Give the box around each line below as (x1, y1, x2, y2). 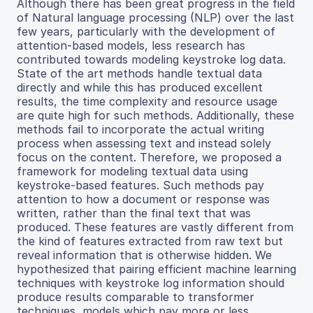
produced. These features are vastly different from (17, 219, 293, 234)
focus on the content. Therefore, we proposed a (17, 150, 282, 164)
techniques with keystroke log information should (17, 275, 284, 290)
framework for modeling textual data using (17, 163, 248, 178)
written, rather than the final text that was (17, 205, 251, 220)
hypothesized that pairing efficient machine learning (17, 261, 296, 276)
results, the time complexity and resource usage (17, 94, 277, 108)
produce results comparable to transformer (17, 289, 254, 304)
